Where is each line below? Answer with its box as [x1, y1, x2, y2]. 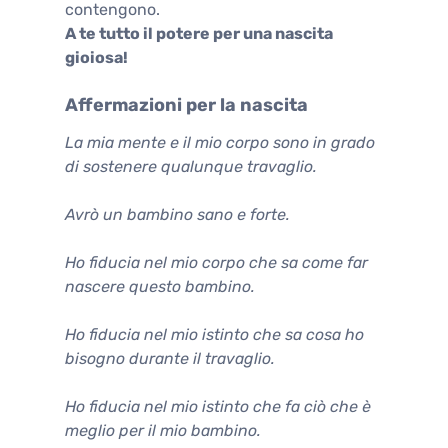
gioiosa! [65, 47, 128, 67]
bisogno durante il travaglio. [65, 348, 275, 368]
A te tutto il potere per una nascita [65, 23, 333, 43]
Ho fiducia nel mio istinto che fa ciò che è [65, 396, 371, 416]
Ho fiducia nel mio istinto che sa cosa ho [65, 324, 364, 344]
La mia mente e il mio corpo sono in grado [65, 132, 375, 152]
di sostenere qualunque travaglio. [65, 156, 317, 176]
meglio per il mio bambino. [65, 420, 261, 440]
